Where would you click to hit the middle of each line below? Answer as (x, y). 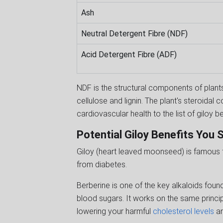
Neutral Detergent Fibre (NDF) (134, 33)
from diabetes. (103, 164)
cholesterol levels (183, 211)
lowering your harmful (115, 211)
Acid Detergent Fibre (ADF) (129, 54)
